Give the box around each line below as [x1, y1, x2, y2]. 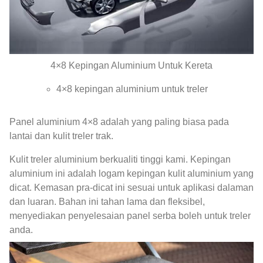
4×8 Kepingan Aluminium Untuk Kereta [50, 60, 213, 70]
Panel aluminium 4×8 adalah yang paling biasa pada [9, 116, 229, 127]
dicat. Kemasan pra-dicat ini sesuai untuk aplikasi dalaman [9, 182, 254, 193]
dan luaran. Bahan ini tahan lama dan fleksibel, [9, 196, 205, 207]
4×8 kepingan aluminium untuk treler [56, 83, 208, 94]
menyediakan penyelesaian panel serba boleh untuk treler [9, 210, 251, 221]
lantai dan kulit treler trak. [9, 130, 113, 141]
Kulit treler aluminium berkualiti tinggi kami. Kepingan [9, 154, 231, 164]
